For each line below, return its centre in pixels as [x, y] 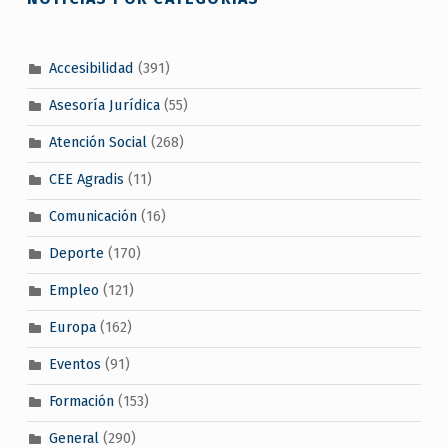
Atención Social [97, 142]
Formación [81, 401]
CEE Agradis [86, 179]
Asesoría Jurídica [104, 105]
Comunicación [92, 216]
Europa [72, 327]
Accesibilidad [91, 68]
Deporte [76, 253]
